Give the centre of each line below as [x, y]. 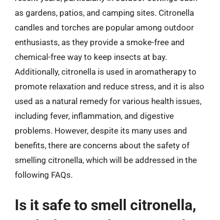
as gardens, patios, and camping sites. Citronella [104, 13]
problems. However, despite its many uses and [101, 131]
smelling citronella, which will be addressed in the [106, 160]
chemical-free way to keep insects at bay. [91, 57]
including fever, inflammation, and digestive [94, 116]
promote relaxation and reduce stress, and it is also [110, 86]
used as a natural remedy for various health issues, [108, 101]
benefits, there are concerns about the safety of [102, 145]
